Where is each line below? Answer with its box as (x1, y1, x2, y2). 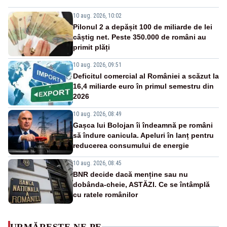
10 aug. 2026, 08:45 (73, 159, 122, 167)
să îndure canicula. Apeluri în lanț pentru (73, 131, 214, 139)
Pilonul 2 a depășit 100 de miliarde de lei (73, 22, 212, 31)
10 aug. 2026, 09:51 (73, 61, 122, 68)
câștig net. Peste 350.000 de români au (73, 32, 206, 41)
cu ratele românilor (73, 190, 138, 199)
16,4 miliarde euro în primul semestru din (73, 82, 214, 90)
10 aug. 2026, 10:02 (73, 12, 122, 19)
